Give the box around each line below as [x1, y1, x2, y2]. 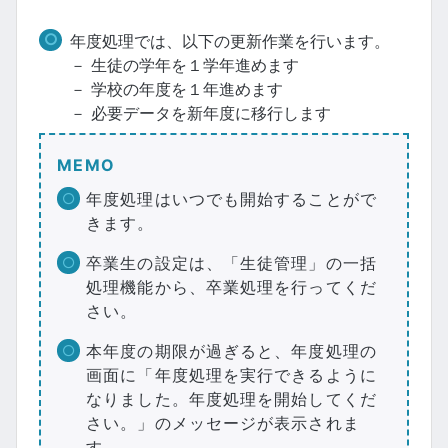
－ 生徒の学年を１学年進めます [69, 55, 299, 75]
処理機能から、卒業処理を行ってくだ [86, 277, 377, 297]
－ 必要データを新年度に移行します [69, 103, 331, 123]
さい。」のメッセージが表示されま [86, 413, 360, 433]
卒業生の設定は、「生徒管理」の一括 [86, 253, 377, 273]
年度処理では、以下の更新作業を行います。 [69, 31, 390, 51]
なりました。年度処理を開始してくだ [86, 389, 377, 409]
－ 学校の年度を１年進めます [69, 79, 283, 99]
